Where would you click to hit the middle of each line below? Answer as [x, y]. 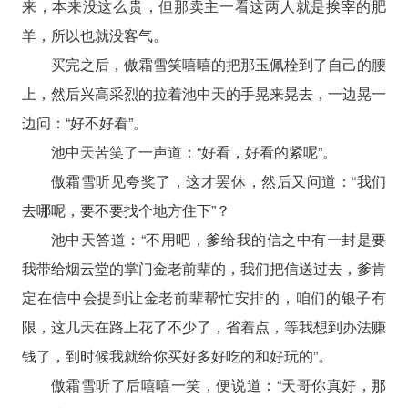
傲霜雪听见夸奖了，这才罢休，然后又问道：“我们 [219, 180]
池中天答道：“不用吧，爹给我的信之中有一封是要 [219, 239]
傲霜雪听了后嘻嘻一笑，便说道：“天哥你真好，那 [219, 384]
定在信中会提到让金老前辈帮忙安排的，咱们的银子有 [204, 297]
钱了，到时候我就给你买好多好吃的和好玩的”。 [177, 355]
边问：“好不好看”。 [84, 122]
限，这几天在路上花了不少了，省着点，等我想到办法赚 [204, 326]
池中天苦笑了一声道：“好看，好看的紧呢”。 [194, 151]
